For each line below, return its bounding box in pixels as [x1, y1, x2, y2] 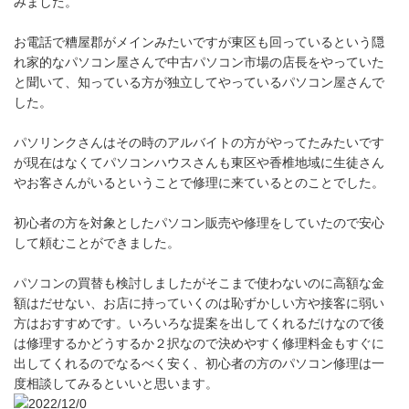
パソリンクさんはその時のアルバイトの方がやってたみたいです [14, 135, 384, 150]
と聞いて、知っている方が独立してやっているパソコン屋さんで [14, 75, 384, 89]
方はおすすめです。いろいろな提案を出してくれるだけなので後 [14, 316, 384, 330]
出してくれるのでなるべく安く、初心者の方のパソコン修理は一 [14, 356, 384, 371]
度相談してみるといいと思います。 [14, 376, 218, 391]
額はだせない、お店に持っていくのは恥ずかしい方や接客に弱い [14, 296, 384, 310]
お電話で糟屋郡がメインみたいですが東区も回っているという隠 [14, 35, 384, 49]
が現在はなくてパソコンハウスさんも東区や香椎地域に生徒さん [14, 155, 384, 170]
